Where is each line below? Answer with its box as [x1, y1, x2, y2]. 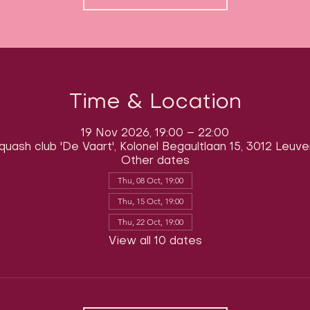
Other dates [120, 155, 190, 167]
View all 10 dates [108, 235, 202, 247]
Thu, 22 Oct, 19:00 [117, 216, 183, 227]
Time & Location [69, 92, 241, 113]
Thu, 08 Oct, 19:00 [117, 174, 183, 185]
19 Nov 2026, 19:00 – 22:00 [81, 127, 229, 139]
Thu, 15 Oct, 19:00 [117, 195, 183, 206]
